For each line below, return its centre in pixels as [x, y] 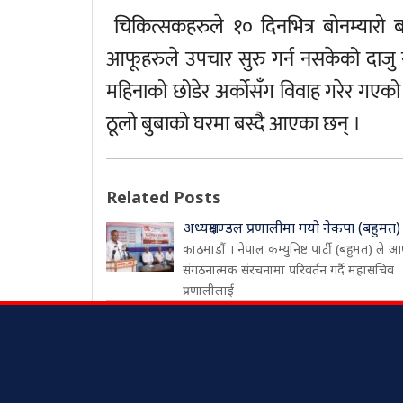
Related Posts [164, 197]
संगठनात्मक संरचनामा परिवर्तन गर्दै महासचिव [288, 269]
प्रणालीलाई [208, 290]
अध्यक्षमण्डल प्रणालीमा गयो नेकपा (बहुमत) [291, 228]
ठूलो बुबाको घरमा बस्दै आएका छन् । [233, 124]
